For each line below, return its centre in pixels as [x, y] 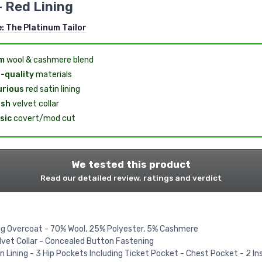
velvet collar [35, 104]
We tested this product [131, 164]
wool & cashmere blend [49, 60]
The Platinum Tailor [46, 27]
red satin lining [52, 89]
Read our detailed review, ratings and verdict [131, 177]
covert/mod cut [43, 118]
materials [53, 74]
